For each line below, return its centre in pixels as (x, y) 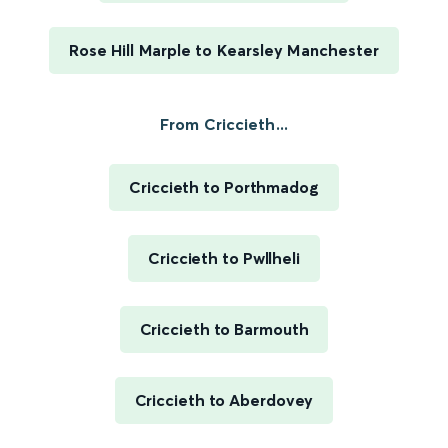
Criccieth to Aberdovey (224, 400)
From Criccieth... (224, 124)
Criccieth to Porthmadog (224, 187)
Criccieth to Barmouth (224, 329)
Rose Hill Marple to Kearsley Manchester (224, 50)
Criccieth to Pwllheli (224, 258)
